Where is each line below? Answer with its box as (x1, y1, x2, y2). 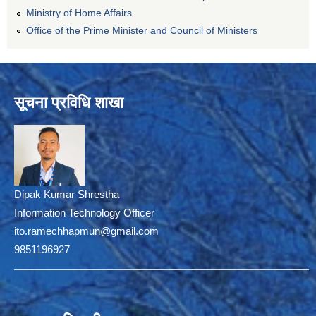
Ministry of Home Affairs (26, 7, 132, 19)
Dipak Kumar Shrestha (14, 188, 119, 201)
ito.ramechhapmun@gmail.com (14, 225, 159, 238)
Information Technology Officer (14, 207, 154, 219)
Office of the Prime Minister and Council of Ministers (26, 25, 257, 37)
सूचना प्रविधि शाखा (14, 94, 123, 112)
